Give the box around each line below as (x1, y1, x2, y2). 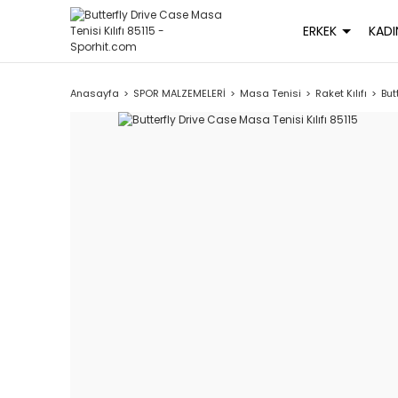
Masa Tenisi (240, 86, 302, 100)
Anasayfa (70, 86, 120, 100)
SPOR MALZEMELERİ (133, 86, 227, 100)
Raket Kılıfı (315, 86, 368, 100)
